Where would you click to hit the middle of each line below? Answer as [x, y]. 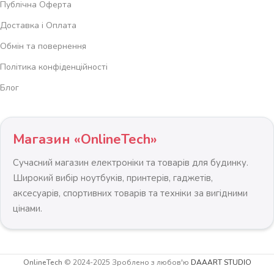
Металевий [64, 255]
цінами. [28, 209]
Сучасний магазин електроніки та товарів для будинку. [131, 163]
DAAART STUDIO [221, 263]
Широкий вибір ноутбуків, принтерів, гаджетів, [113, 178]
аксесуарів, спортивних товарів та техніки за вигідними [130, 194]
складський [65, 267]
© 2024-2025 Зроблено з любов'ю [126, 263]
